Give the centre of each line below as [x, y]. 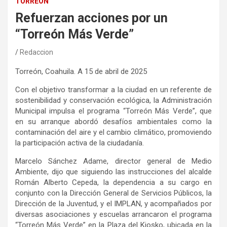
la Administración [183, 101]
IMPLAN [127, 204]
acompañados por [181, 204]
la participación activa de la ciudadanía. [80, 143]
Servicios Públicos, [173, 193]
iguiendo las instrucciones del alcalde [148, 172]
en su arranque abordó [59, 122]
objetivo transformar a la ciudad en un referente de [126, 90]
